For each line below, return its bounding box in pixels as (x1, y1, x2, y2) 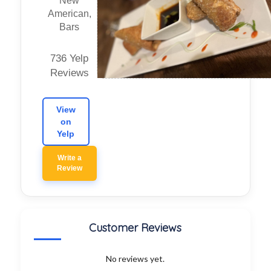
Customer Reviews (89, 221, 182, 235)
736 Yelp (50, 53, 89, 65)
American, (47, 8, 91, 19)
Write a (57, 154, 82, 163)
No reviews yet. (106, 253, 165, 264)
